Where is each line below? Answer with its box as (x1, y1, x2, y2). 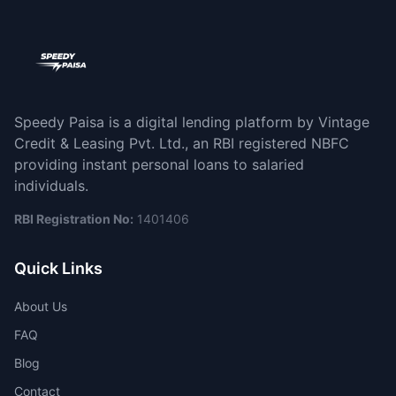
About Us (14, 299, 67, 314)
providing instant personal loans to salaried (14, 156, 304, 173)
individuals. (14, 177, 88, 194)
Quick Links (14, 259, 103, 278)
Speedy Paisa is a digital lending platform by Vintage (14, 113, 369, 131)
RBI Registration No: (14, 211, 133, 226)
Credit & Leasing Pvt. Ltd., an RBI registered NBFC (14, 134, 349, 152)
